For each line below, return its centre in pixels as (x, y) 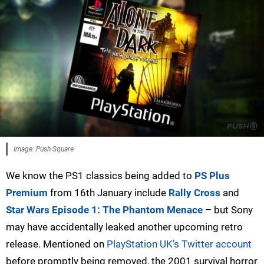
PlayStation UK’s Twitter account (179, 244)
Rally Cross (194, 193)
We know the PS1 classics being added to (100, 176)
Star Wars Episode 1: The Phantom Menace (104, 210)
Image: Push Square (44, 149)
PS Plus (212, 176)
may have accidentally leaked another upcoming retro (124, 227)
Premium (27, 193)
